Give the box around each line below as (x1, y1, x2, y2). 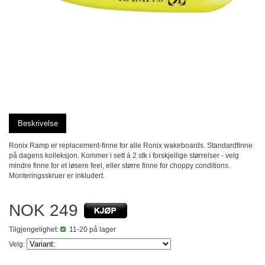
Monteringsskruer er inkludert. (9, 172, 105, 180)
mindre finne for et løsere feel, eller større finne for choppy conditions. (9, 161, 230, 170)
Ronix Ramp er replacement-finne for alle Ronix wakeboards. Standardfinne (9, 141, 253, 150)
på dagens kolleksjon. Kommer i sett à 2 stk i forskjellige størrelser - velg (9, 151, 239, 160)
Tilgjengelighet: (9, 225, 60, 234)
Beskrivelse (18, 119, 58, 128)
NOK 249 (9, 201, 78, 219)
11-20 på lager (66, 225, 116, 234)
